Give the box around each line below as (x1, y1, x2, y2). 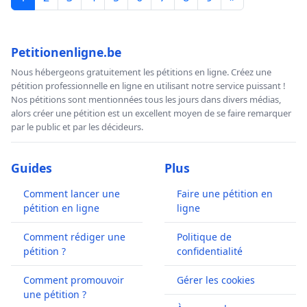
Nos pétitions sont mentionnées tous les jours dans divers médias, (11, 93, 281, 106)
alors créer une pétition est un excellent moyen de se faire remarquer (11, 107, 291, 120)
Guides (11, 160, 52, 177)
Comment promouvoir (23, 273, 124, 287)
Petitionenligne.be (11, 44, 121, 61)
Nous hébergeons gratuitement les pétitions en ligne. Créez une (11, 66, 271, 79)
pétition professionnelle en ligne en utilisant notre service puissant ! (11, 79, 286, 93)
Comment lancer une (23, 187, 120, 201)
